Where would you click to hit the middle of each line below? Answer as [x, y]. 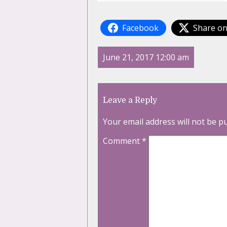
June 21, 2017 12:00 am [146, 58]
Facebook [140, 28]
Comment [122, 141]
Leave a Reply [130, 101]
